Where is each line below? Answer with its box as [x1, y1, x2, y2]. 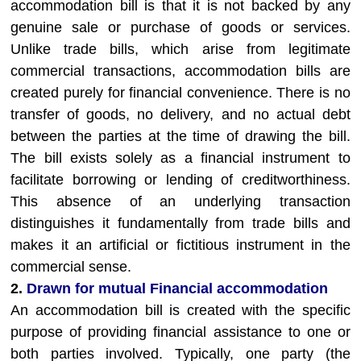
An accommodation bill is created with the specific [10, 302, 351, 318]
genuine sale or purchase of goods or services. [10, 19, 351, 35]
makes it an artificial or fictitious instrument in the [10, 237, 351, 253]
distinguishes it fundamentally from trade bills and [10, 215, 351, 231]
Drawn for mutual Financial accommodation [27, 280, 329, 297]
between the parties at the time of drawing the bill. [10, 128, 351, 144]
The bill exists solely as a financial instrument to [10, 150, 351, 166]
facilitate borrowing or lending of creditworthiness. [10, 172, 351, 188]
